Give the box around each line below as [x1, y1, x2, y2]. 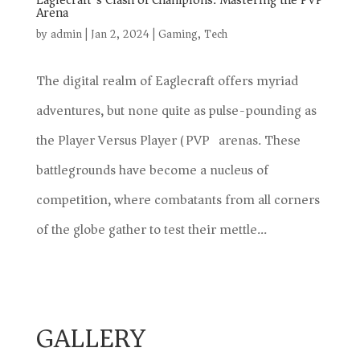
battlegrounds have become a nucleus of [35, 158, 268, 182]
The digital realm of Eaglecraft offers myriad [35, 69, 298, 92]
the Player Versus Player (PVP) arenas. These [35, 129, 301, 152]
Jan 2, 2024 [90, 24, 149, 44]
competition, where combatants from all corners [35, 188, 320, 211]
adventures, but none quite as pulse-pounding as [35, 99, 317, 122]
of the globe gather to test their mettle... [35, 218, 267, 241]
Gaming [157, 24, 198, 44]
